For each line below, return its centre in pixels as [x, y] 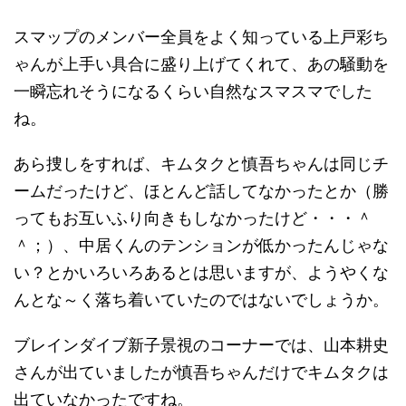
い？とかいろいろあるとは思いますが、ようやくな [201, 273]
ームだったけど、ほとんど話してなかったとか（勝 [201, 191]
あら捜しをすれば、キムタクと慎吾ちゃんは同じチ [201, 164]
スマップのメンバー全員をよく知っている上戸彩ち [201, 37]
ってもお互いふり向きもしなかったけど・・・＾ [193, 218]
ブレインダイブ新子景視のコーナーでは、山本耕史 [201, 345]
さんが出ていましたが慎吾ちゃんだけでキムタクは [201, 372]
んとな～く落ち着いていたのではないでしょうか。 [201, 300]
